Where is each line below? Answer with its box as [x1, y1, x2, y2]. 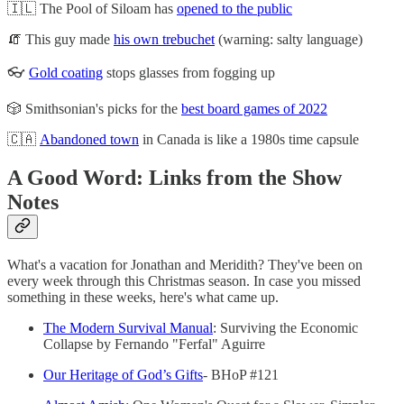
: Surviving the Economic [213, 319, 358, 335]
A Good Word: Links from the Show [7, 165, 342, 189]
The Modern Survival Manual [43, 319, 213, 335]
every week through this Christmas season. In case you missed [7, 272, 361, 289]
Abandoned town [40, 131, 139, 147]
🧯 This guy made [7, 31, 114, 47]
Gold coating [29, 64, 103, 80]
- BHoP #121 [203, 366, 279, 382]
